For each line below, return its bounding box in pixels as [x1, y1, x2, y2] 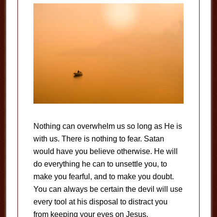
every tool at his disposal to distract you [33, 197, 168, 206]
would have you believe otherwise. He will [33, 147, 178, 155]
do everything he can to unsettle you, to [33, 159, 167, 168]
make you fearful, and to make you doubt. [33, 172, 174, 181]
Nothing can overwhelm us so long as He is [33, 122, 182, 130]
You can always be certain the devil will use [33, 185, 183, 193]
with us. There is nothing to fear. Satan [33, 134, 164, 143]
